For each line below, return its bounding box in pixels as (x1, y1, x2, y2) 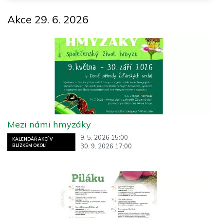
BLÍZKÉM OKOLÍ (12, 142, 47, 148)
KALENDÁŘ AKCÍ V (12, 136, 53, 142)
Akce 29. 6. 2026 (7, 12, 89, 26)
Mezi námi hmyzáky (7, 119, 91, 130)
